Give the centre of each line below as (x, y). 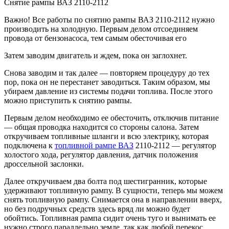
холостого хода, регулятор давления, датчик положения (101, 155)
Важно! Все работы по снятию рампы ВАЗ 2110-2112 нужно (109, 20)
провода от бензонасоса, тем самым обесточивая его (95, 38)
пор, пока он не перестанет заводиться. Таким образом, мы (107, 82)
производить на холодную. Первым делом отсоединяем (101, 29)
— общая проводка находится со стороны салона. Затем (101, 127)
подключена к (29, 146)
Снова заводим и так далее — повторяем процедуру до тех (107, 73)
